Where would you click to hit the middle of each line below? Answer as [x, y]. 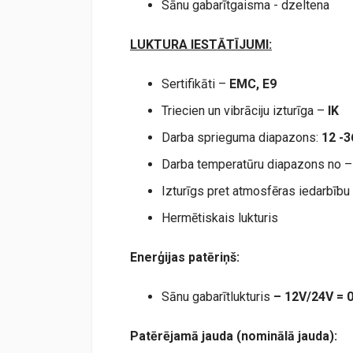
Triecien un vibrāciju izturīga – [245, 110]
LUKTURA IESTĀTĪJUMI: [201, 44]
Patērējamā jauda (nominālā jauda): [234, 336]
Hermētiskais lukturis [220, 217]
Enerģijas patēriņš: [185, 257]
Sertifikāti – [195, 84]
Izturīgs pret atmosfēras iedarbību [256, 191]
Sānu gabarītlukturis [217, 296]
